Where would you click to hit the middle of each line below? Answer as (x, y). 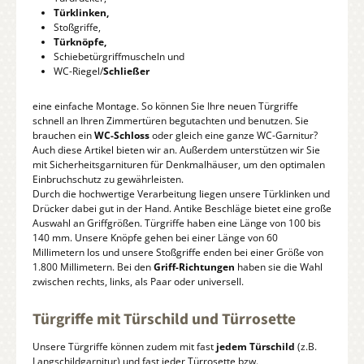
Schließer (126, 71)
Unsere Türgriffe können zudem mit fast (124, 346)
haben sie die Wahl (279, 267)
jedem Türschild (256, 346)
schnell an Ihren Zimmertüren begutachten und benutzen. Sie (171, 121)
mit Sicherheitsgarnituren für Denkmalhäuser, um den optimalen (179, 165)
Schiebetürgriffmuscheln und (119, 56)
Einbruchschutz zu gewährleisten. (108, 180)
